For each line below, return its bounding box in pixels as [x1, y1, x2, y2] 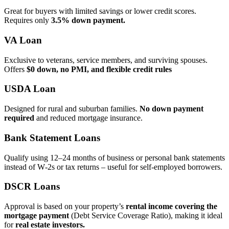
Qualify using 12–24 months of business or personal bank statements [4, 153, 225, 162]
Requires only [4, 16, 51, 25]
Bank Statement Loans [4, 132, 100, 143]
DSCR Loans [4, 181, 60, 192]
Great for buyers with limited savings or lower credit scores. [4, 7, 196, 16]
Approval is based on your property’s [4, 201, 126, 211]
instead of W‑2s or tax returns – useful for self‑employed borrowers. [4, 162, 222, 171]
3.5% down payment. [51, 16, 125, 25]
